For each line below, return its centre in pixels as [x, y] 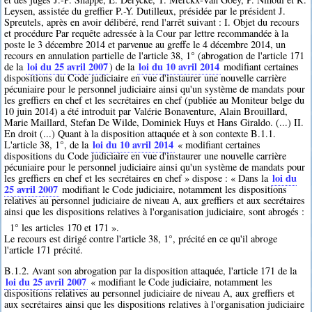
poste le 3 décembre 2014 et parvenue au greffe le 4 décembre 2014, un [145, 44]
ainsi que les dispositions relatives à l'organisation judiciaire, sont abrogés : [155, 211]
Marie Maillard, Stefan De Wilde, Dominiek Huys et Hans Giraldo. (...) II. [154, 122]
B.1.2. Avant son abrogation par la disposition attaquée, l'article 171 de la [151, 271]
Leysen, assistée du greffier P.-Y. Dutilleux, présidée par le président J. [145, 10]
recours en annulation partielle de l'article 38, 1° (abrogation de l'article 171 [155, 55]
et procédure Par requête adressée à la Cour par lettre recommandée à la [147, 33]
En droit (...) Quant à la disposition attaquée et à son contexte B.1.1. [140, 133]
